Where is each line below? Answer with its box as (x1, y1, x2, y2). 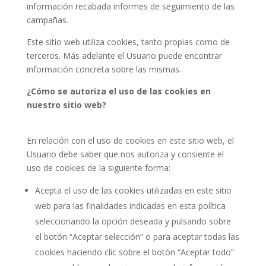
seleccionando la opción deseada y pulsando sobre (34, 216, 231, 227)
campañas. (26, 14, 68, 26)
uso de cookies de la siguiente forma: (26, 162, 170, 173)
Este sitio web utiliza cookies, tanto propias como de (26, 36, 230, 47)
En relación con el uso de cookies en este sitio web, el (26, 135, 234, 146)
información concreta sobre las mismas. (26, 64, 181, 75)
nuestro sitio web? (26, 99, 106, 110)
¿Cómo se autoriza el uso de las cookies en (26, 85, 211, 97)
